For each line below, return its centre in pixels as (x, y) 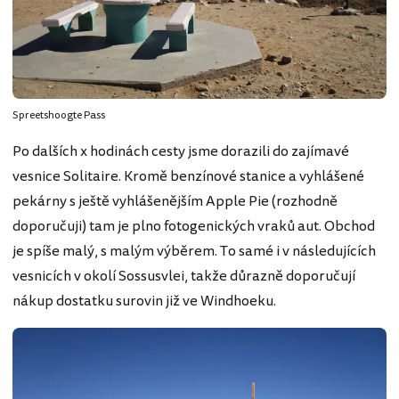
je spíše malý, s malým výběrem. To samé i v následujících (194, 251)
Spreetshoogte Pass (59, 115)
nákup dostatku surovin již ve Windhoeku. (144, 301)
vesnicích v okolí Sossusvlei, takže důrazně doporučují (184, 276)
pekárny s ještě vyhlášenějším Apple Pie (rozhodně (175, 201)
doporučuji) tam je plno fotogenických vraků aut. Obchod (194, 226)
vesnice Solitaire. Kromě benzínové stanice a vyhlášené (188, 176)
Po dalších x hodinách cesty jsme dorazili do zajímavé (181, 151)
